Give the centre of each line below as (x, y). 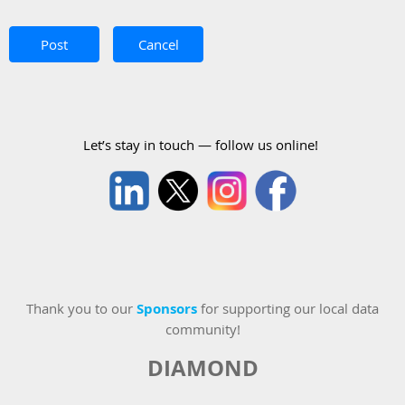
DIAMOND (202, 368)
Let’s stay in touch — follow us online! (201, 145)
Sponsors (167, 309)
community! (202, 330)
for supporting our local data (288, 309)
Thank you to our (81, 309)
